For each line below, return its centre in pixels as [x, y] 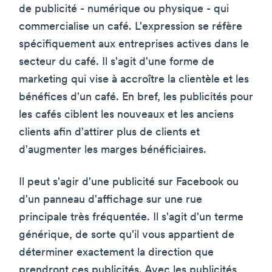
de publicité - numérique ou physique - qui [124, 9]
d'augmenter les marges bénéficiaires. [113, 150]
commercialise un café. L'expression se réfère [131, 27]
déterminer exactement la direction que [116, 253]
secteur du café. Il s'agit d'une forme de [117, 62]
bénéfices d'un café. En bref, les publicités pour [136, 97]
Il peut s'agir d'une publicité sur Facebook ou [129, 182]
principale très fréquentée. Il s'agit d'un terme [131, 217]
